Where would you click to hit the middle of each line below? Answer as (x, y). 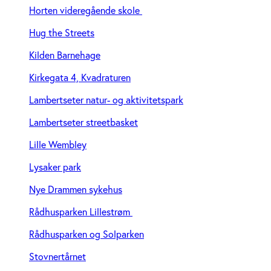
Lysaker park (55, 166)
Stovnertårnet (57, 256)
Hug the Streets (62, 32)
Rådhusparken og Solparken (87, 233)
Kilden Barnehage (65, 54)
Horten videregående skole (86, 10)
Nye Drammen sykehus (76, 189)
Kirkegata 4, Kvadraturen (80, 77)
